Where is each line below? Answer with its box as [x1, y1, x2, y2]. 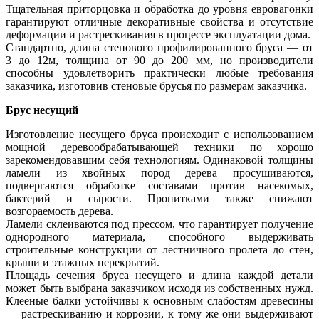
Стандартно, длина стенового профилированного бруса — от [6, 41, 313, 54]
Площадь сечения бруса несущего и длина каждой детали [6, 269, 313, 282]
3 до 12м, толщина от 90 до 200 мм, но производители [6, 54, 313, 67]
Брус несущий [6, 104, 78, 117]
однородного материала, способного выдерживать [6, 231, 313, 244]
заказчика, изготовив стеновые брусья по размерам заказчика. [6, 80, 307, 93]
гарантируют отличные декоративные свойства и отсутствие [6, 16, 313, 28]
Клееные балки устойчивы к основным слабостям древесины [6, 295, 313, 308]
